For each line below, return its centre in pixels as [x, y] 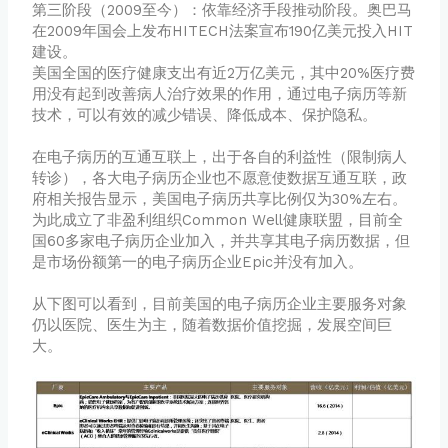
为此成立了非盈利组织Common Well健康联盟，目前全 [218, 220]
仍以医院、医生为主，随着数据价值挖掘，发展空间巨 [212, 325]
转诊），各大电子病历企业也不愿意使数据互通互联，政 [220, 178]
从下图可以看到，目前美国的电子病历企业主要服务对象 [220, 304]
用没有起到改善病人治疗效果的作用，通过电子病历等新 [220, 94]
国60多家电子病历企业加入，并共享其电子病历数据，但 [221, 241]
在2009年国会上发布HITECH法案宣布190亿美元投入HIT [223, 31]
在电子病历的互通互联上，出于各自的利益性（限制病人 [220, 157]
